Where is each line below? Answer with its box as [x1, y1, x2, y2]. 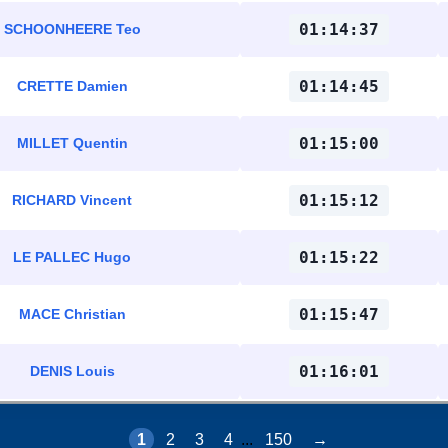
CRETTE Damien [16, 78, 128, 94]
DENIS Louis [29, 363, 115, 379]
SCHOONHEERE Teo [3, 21, 141, 37]
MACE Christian [18, 306, 126, 322]
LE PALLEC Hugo [13, 249, 131, 265]
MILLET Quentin [16, 135, 128, 151]
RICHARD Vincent [12, 192, 132, 208]
